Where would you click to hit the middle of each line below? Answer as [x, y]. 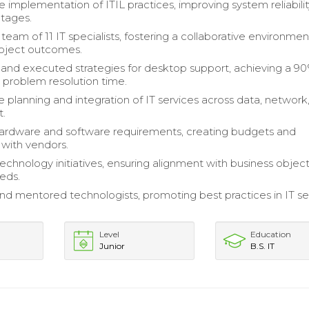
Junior [112, 246]
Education [271, 234]
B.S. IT [263, 246]
